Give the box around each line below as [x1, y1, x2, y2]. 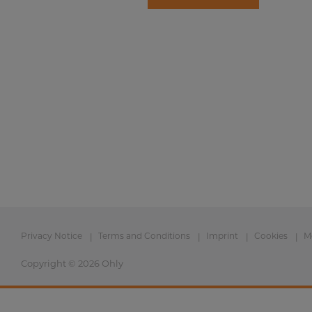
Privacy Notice [21, 231, 82, 241]
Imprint [206, 231, 238, 241]
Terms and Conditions [98, 231, 190, 241]
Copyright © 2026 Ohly [21, 258, 123, 269]
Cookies [254, 231, 288, 241]
